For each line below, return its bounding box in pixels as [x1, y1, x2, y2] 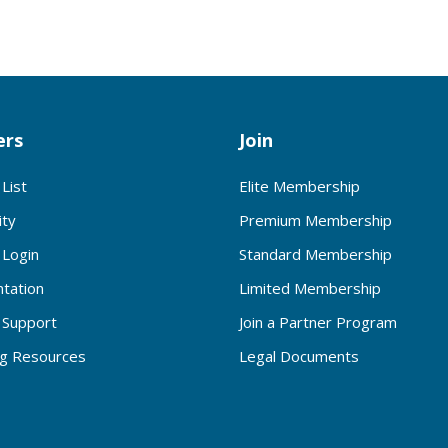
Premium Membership [239, 209, 392, 230]
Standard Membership [239, 243, 392, 264]
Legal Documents [239, 345, 359, 366]
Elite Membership [239, 175, 360, 196]
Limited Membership [239, 277, 381, 298]
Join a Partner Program [239, 311, 397, 332]
